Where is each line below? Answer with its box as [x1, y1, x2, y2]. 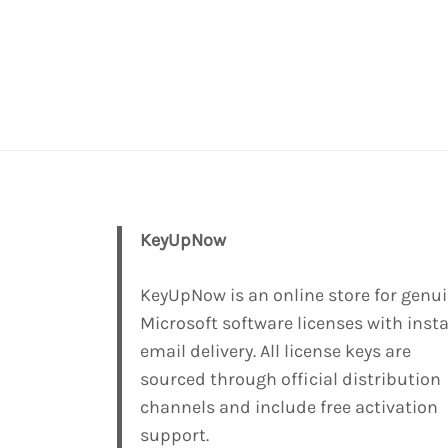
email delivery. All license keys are [139, 340, 411, 363]
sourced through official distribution [139, 368, 441, 391]
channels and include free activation [139, 396, 438, 419]
